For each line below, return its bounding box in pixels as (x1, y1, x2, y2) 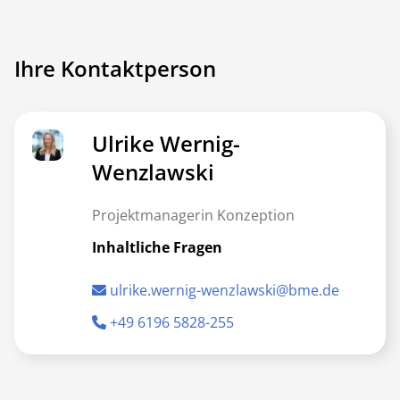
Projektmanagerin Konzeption (92, 204, 295, 225)
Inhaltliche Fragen (92, 237, 222, 257)
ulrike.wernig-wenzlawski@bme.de (110, 279, 339, 300)
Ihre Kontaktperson (14, 53, 216, 83)
